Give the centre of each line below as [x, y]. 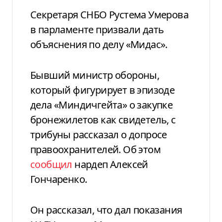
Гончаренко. [59, 179]
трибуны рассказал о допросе [99, 134]
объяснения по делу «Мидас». [99, 44]
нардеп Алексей [110, 164]
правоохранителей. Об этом [95, 149]
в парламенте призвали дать [97, 29]
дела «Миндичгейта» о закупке [102, 105]
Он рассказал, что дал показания [106, 210]
